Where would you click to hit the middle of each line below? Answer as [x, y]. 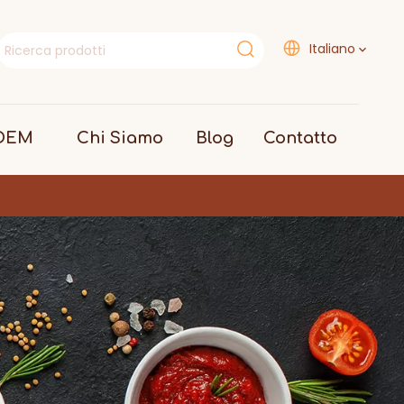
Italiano [332, 49]
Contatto [300, 138]
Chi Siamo [120, 138]
